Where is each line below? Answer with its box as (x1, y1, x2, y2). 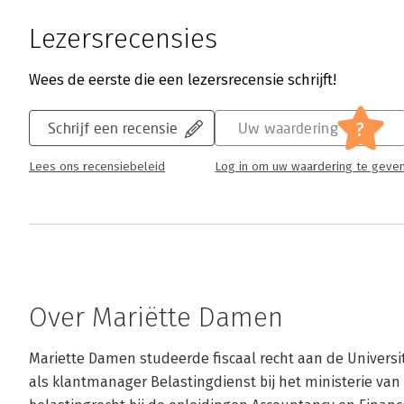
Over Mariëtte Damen (29, 301, 283, 335)
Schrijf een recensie (48, 119, 179, 137)
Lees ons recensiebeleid (29, 160, 165, 175)
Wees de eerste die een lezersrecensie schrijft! (29, 71, 336, 89)
